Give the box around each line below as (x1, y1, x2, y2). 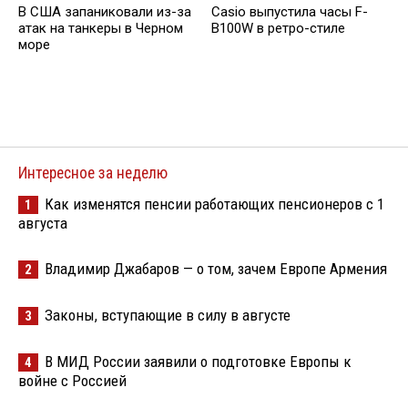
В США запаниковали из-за (18, 4, 191, 21)
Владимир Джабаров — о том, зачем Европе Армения (45, 260, 387, 278)
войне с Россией (18, 372, 127, 390)
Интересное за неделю (18, 164, 168, 182)
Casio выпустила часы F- (211, 4, 368, 21)
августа (18, 214, 67, 232)
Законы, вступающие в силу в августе (45, 306, 291, 324)
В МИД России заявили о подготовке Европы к (45, 352, 352, 371)
